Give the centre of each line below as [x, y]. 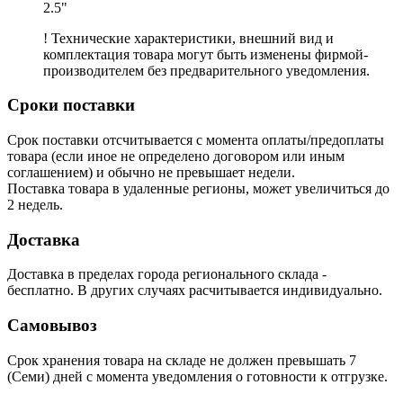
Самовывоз [52, 326]
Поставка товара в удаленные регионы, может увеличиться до [198, 188]
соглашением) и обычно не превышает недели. [151, 172]
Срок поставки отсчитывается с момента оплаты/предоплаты [196, 139]
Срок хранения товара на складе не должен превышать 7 [182, 360]
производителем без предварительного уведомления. [206, 70]
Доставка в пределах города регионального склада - [167, 274]
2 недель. [35, 204]
